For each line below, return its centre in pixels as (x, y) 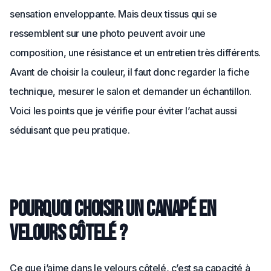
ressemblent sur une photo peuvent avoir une (108, 33)
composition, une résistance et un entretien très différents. (135, 53)
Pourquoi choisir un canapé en (113, 210)
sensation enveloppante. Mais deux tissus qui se (113, 14)
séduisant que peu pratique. (70, 130)
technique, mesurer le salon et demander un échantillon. (131, 91)
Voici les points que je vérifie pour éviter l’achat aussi (123, 111)
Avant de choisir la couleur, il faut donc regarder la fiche (130, 72)
